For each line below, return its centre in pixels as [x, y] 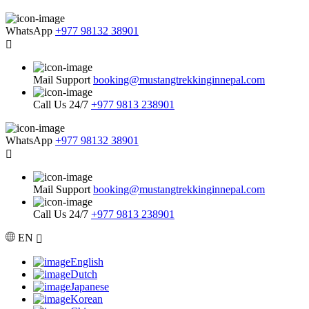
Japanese [90, 287]
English [87, 262]
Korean [87, 299]
